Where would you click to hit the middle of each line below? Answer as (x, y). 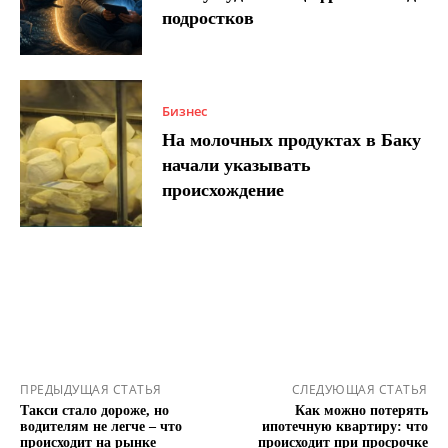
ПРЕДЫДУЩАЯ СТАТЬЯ (91, 390)
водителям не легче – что (101, 427)
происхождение (223, 189)
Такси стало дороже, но (94, 411)
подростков (208, 18)
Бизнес (185, 110)
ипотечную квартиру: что (344, 427)
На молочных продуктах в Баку (292, 139)
